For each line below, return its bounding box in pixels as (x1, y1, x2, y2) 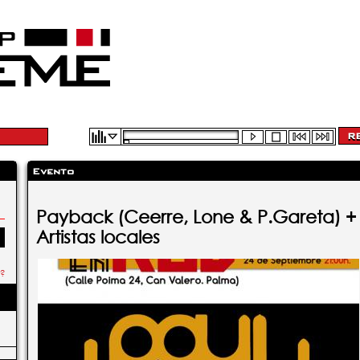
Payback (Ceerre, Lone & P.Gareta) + (35, 207, 356, 227)
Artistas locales (35, 227, 160, 247)
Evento (31, 166, 74, 177)
